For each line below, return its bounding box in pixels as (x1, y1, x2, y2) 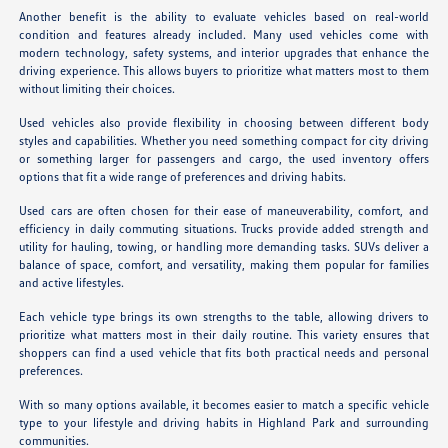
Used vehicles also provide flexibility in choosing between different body (19, 114, 429, 130)
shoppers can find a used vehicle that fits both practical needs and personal (19, 344, 429, 360)
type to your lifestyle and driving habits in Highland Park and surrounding (19, 414, 429, 430)
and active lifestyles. (19, 274, 125, 290)
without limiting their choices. (19, 80, 176, 96)
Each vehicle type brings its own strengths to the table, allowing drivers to (19, 308, 429, 324)
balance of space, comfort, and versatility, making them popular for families (19, 256, 429, 272)
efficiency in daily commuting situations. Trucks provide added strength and (19, 220, 429, 236)
